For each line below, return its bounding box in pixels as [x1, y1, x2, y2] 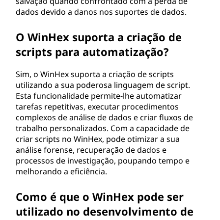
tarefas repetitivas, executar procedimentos [16, 101, 179, 112]
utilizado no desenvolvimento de [16, 204, 193, 219]
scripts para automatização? [16, 44, 169, 59]
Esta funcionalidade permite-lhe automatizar [16, 90, 182, 101]
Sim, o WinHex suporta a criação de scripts [16, 69, 174, 80]
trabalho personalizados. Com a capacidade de [16, 123, 190, 134]
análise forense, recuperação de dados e [16, 144, 166, 155]
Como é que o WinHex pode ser [16, 189, 184, 204]
